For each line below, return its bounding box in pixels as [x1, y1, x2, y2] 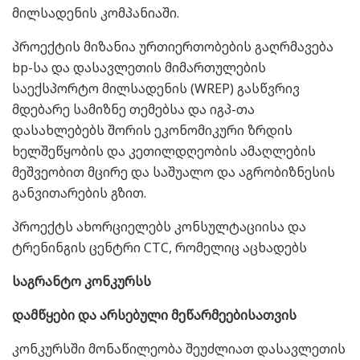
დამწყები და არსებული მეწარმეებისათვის [12, 305, 297, 324]
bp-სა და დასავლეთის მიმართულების [12, 58, 269, 76]
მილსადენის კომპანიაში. [12, 3, 179, 22]
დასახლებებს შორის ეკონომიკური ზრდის [12, 121, 292, 139]
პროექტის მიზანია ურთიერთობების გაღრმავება [12, 37, 333, 55]
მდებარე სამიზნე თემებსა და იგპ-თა [12, 100, 255, 118]
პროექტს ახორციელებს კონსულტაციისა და [12, 217, 306, 235]
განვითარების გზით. [12, 183, 146, 202]
